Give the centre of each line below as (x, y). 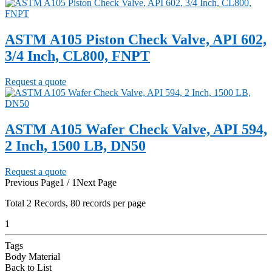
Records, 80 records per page (89, 203)
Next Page (97, 182)
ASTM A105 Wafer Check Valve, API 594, (136, 129)
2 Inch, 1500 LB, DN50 (75, 145)
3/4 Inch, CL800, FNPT (77, 56)
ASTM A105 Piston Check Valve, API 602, (136, 39)
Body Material (32, 256)
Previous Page (32, 182)
